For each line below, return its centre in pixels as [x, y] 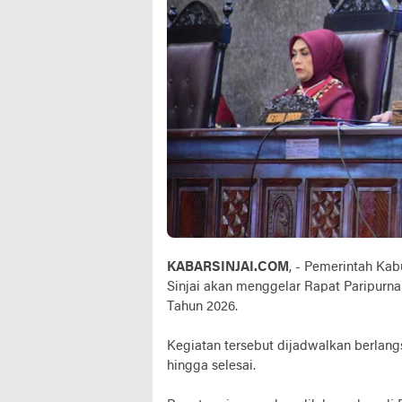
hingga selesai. [211, 366]
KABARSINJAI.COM [228, 267]
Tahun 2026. [202, 306]
